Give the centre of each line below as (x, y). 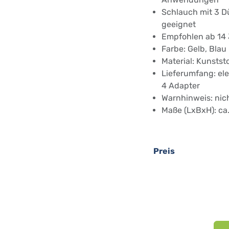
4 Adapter (181, 86)
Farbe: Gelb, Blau (194, 49)
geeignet (179, 25)
